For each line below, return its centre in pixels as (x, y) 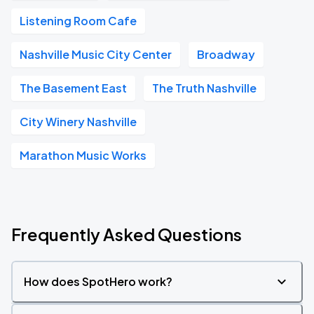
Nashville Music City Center (96, 54)
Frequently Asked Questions (127, 234)
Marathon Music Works (83, 155)
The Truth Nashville (204, 88)
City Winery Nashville (78, 122)
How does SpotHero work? (98, 281)
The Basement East (73, 88)
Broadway (226, 54)
